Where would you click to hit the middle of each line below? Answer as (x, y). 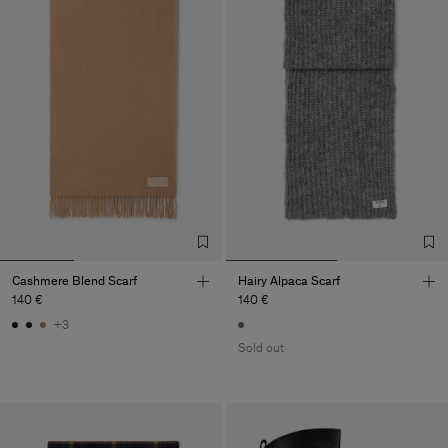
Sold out (261, 348)
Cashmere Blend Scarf (74, 280)
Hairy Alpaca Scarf (289, 280)
